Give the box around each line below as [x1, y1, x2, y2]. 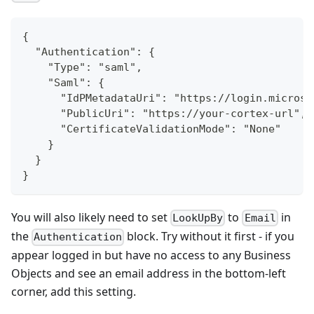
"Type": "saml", [22, 60, 142, 74]
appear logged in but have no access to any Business [11, 247, 291, 264]
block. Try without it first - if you [124, 228, 295, 245]
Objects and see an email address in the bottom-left [11, 266, 286, 282]
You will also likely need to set [11, 209, 170, 225]
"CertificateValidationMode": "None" [22, 122, 281, 135]
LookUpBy [172, 212, 224, 225]
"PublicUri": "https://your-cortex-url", [22, 107, 306, 120]
